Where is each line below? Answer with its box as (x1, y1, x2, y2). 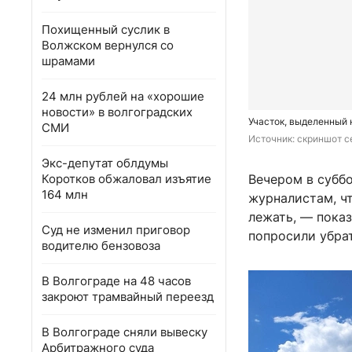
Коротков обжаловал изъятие (42, 171, 211, 186)
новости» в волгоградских (42, 104, 192, 119)
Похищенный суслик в (42, 22, 170, 37)
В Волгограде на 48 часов (42, 273, 191, 288)
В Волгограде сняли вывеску (42, 324, 207, 339)
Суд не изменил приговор (42, 222, 190, 237)
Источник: (248, 133, 297, 145)
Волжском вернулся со (42, 38, 174, 53)
